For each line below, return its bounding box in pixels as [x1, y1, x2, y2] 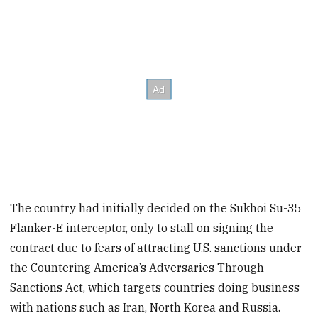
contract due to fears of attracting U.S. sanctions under [10, 241, 302, 256]
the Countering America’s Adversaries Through [10, 261, 265, 275]
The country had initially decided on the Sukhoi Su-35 [10, 201, 302, 216]
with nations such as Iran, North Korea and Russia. [10, 300, 281, 315]
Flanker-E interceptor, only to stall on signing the [10, 221, 274, 236]
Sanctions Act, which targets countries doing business [10, 280, 300, 295]
